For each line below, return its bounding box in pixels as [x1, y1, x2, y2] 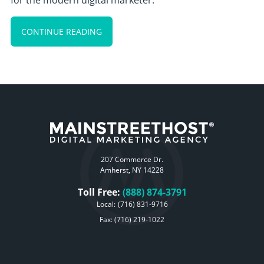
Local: [96, 199, 115, 210]
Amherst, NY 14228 [100, 165, 164, 176]
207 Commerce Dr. [101, 154, 163, 165]
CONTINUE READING [21, 26, 102, 38]
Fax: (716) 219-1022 [100, 214, 164, 225]
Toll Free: [77, 186, 120, 199]
